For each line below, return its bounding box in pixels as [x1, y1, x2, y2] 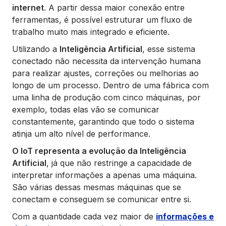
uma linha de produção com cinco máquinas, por [12, 92, 201, 103]
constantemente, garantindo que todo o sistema [12, 117, 194, 127]
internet [12, 3, 44, 13]
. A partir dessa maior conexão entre [44, 3, 185, 13]
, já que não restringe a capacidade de [46, 158, 192, 168]
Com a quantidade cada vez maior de [12, 211, 156, 222]
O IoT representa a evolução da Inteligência [12, 146, 186, 156]
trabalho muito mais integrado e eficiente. [12, 27, 169, 37]
